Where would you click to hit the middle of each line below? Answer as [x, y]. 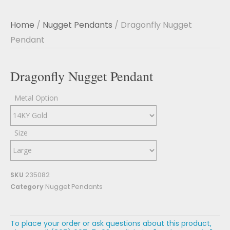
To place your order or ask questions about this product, [111, 223]
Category [27, 186]
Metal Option [36, 98]
